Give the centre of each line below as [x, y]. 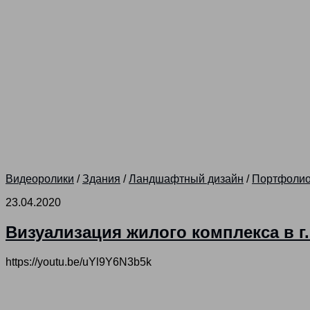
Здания [101, 179]
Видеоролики [40, 179]
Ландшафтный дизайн [186, 179]
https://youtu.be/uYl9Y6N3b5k [84, 262]
